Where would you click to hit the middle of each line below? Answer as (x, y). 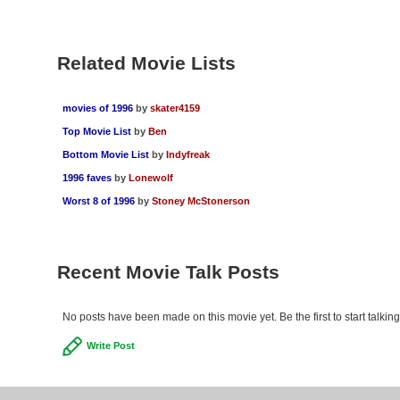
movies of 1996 (97, 108)
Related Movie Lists (146, 62)
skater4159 (175, 108)
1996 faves (87, 177)
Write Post (110, 345)
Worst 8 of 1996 (98, 200)
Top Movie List (96, 131)
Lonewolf (150, 177)
